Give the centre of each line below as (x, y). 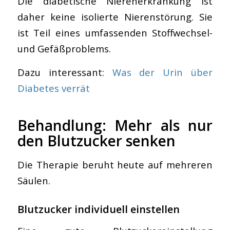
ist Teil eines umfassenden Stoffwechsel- (115, 32)
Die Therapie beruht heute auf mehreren (115, 164)
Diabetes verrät (53, 88)
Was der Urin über (162, 72)
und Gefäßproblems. (64, 48)
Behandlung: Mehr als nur (115, 126)
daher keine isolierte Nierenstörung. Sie (115, 16)
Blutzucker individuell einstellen (98, 209)
